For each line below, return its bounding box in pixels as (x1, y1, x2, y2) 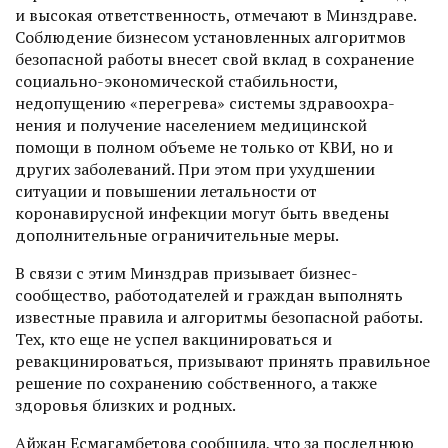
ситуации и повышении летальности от (15, 180, 317, 203)
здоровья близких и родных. (15, 394, 236, 417)
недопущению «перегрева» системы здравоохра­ (15, 92, 395, 115)
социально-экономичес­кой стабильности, (15, 70, 338, 93)
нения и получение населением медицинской (15, 114, 367, 137)
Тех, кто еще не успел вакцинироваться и (15, 328, 332, 351)
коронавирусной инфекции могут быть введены (15, 202, 389, 225)
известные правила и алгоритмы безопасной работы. (15, 306, 422, 329)
